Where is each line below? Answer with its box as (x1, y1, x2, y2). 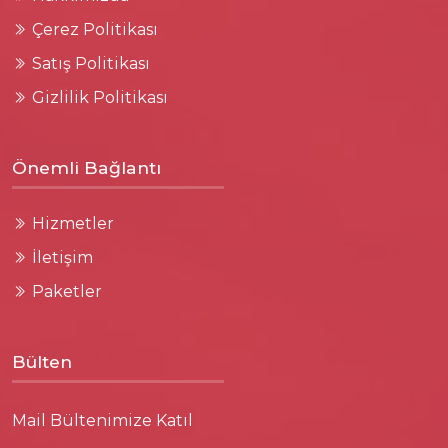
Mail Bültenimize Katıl (12, 411, 193, 430)
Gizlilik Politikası (32, 88, 168, 107)
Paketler (32, 282, 102, 301)
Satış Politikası (32, 54, 150, 73)
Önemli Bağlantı (12, 157, 161, 178)
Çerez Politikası (32, 20, 158, 39)
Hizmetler (32, 214, 114, 233)
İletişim (32, 248, 93, 267)
